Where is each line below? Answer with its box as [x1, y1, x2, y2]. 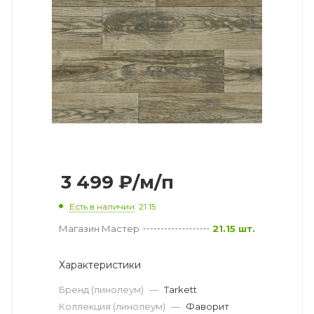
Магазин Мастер [59, 222, 139, 234]
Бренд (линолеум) [59, 283, 146, 295]
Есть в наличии [69, 200, 135, 212]
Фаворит [186, 300, 229, 312]
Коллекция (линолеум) [59, 300, 168, 312]
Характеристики [59, 258, 141, 271]
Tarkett [164, 283, 197, 295]
